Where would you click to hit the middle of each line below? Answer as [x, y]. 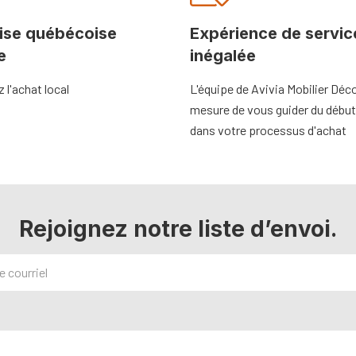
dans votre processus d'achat [268, 130]
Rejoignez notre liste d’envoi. [178, 228]
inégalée [223, 55]
